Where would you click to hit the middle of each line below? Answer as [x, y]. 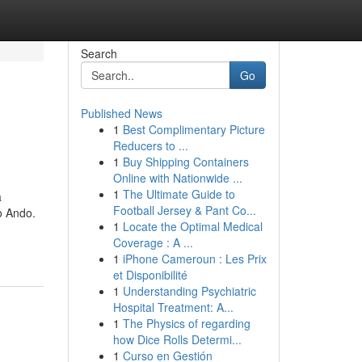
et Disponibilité [150, 275]
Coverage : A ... [153, 242]
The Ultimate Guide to [179, 194]
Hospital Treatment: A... [173, 307]
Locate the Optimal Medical [192, 226]
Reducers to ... [150, 145]
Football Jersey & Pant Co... [184, 210]
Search [99, 53]
